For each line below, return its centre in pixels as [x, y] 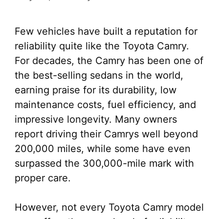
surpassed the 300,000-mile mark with [104, 163]
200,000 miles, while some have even [103, 149]
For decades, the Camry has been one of [109, 61]
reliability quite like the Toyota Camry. [102, 46]
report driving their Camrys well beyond [106, 134]
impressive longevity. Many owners [96, 119]
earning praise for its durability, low [96, 90]
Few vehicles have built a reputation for [106, 31]
